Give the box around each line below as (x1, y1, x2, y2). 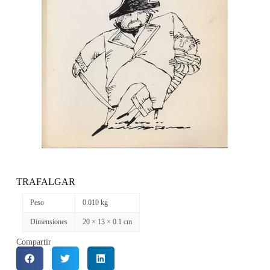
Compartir (16, 237, 51, 246)
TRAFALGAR (16, 177, 75, 187)
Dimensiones (30, 218, 67, 226)
